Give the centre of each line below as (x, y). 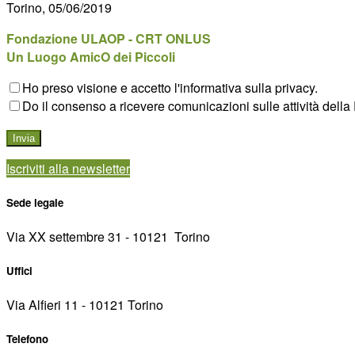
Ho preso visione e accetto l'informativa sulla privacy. (170, 87)
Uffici (19, 271)
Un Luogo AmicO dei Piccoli (91, 56)
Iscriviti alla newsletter (68, 168)
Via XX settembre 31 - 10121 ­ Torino (108, 236)
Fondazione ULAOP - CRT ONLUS (109, 38)
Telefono (27, 339)
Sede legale (35, 202)
